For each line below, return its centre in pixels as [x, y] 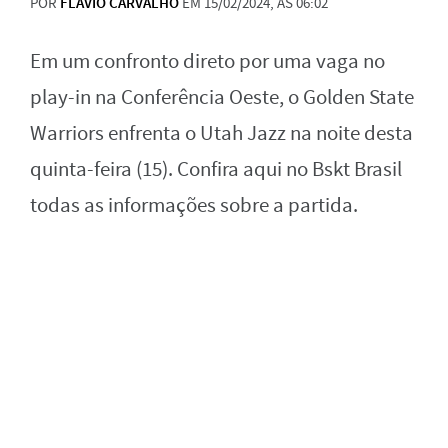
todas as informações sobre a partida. [194, 205]
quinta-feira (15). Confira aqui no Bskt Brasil [216, 169]
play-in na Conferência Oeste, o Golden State [222, 97]
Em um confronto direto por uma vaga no [207, 61]
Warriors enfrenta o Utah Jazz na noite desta [221, 133]
